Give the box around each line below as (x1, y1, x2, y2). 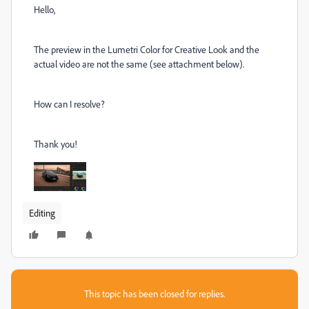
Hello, (34, 3, 55, 15)
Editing (29, 207, 55, 219)
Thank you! (34, 138, 77, 150)
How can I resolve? (34, 98, 105, 110)
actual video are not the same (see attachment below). (34, 58, 244, 70)
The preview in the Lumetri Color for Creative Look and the (34, 43, 259, 55)
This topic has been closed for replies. (84, 288, 225, 300)
